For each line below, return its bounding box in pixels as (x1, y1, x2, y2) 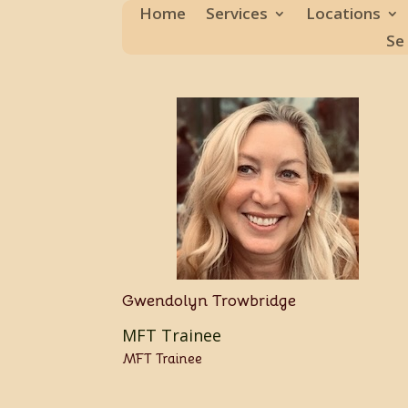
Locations (306, 3, 381, 25)
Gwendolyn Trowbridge (122, 291, 297, 311)
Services (206, 3, 268, 25)
